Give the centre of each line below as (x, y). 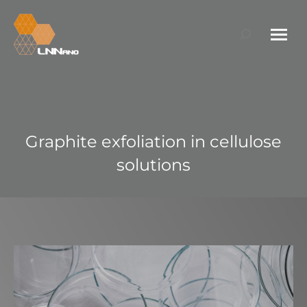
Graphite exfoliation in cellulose (153, 142)
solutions (153, 165)
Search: (259, 36)
